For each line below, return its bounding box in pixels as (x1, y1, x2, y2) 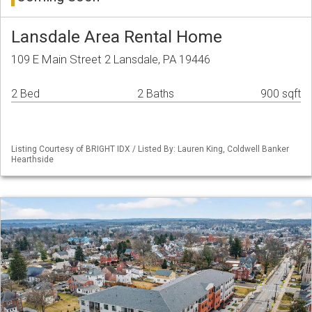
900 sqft (260, 87, 301, 101)
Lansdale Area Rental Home (11, 26, 222, 47)
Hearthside (11, 155, 54, 165)
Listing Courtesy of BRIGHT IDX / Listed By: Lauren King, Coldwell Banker (11, 144, 289, 155)
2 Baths (137, 87, 174, 101)
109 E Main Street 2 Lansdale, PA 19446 (11, 52, 210, 67)
